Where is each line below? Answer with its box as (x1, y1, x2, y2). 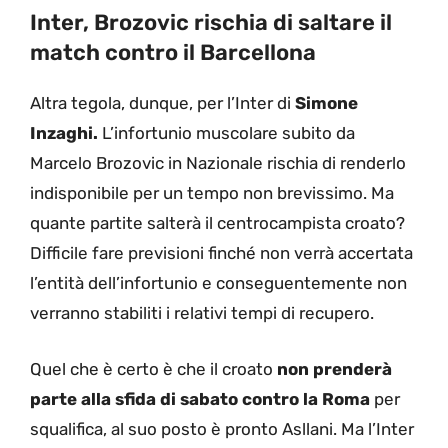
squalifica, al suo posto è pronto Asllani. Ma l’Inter (30, 418, 414, 439)
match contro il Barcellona (30, 39, 316, 67)
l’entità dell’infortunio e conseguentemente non (30, 273, 407, 294)
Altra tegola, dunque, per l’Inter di (30, 93, 295, 114)
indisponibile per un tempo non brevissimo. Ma (30, 183, 394, 204)
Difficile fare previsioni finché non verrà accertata (30, 243, 413, 264)
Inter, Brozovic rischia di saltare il (30, 9, 392, 37)
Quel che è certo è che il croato (30, 358, 277, 379)
